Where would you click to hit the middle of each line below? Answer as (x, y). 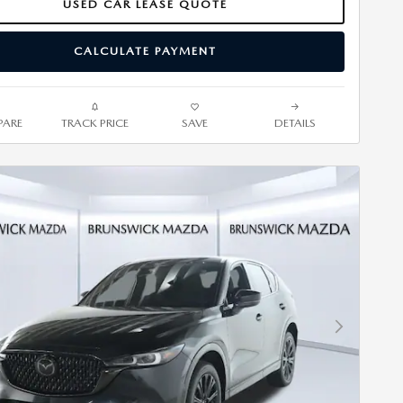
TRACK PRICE (95, 122)
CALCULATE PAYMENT (145, 51)
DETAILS (295, 122)
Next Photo (366, 334)
